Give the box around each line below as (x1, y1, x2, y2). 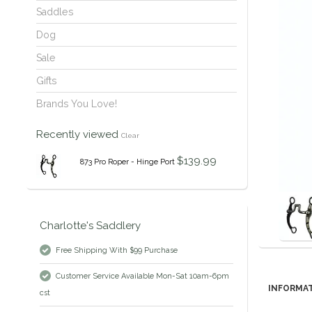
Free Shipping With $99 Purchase (56, 246, 178, 256)
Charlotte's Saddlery (40, 219, 141, 233)
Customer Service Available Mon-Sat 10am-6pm (56, 272, 229, 281)
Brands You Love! (36, 98, 117, 110)
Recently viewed (36, 128, 121, 141)
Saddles (36, 6, 74, 18)
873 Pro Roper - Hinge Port (79, 157, 175, 167)
